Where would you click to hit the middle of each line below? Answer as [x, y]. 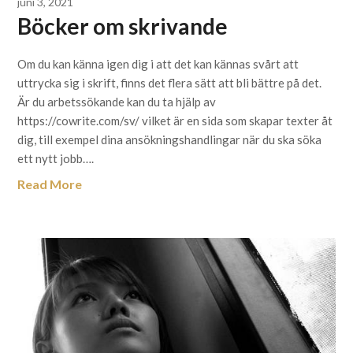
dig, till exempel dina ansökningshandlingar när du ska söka [170, 139]
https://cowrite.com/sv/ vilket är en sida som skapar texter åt [175, 121]
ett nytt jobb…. [56, 158]
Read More [50, 184]
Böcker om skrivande [123, 26]
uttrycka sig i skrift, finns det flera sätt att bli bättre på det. [170, 83]
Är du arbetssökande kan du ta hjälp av [117, 102]
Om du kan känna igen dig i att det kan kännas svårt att [158, 64]
